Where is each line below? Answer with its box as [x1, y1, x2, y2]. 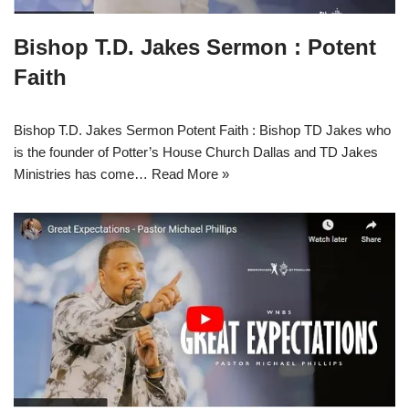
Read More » [152, 165, 229, 182]
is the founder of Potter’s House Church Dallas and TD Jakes [14, 143, 378, 160]
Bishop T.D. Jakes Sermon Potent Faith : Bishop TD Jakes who [14, 121, 391, 138]
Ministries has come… [14, 165, 152, 182]
